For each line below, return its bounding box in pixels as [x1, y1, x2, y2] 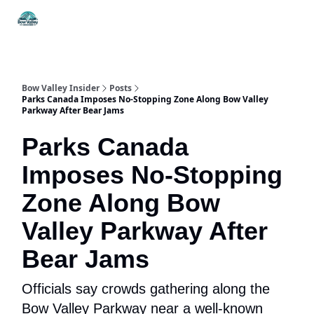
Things [50, 11, 79, 22]
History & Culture [234, 15, 303, 26]
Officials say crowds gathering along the [22, 281, 270, 296]
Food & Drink [170, 15, 223, 26]
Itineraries [104, 11, 145, 22]
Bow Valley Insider [22, 82, 100, 94]
